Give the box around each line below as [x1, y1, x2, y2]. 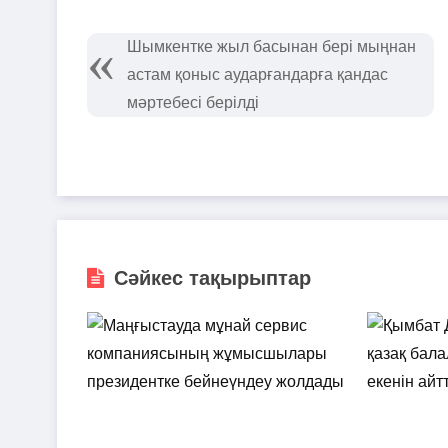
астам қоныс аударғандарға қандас [127, 66, 388, 83]
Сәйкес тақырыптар [114, 267, 311, 289]
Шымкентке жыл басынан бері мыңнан [127, 38, 416, 55]
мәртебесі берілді [127, 94, 259, 111]
